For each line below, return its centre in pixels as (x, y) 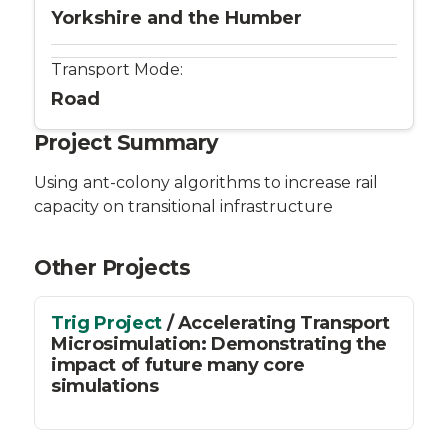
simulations (105, 385)
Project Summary (126, 142)
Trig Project (109, 322)
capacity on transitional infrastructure (184, 206)
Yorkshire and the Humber (177, 17)
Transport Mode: (117, 69)
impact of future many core (178, 364)
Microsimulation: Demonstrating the (219, 343)
